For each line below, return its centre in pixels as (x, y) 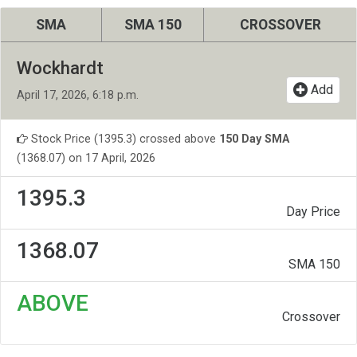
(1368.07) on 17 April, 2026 (86, 159)
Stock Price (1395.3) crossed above (124, 139)
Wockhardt (60, 68)
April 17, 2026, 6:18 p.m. (78, 96)
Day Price (313, 212)
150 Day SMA (254, 139)
